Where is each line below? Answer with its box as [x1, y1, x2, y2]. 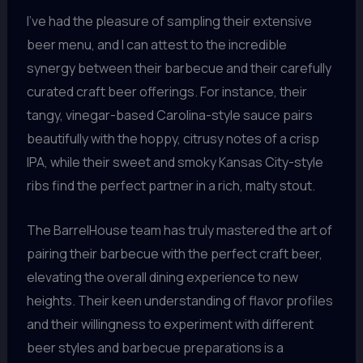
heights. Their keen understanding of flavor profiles [26, 291, 333, 310]
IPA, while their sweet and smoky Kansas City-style [26, 153, 323, 172]
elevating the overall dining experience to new [26, 267, 298, 286]
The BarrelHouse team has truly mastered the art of [26, 220, 332, 239]
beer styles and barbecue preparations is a [26, 338, 284, 357]
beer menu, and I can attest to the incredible [26, 36, 287, 54]
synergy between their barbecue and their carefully [26, 59, 331, 78]
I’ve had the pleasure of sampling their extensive [26, 12, 312, 31]
